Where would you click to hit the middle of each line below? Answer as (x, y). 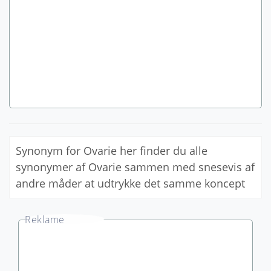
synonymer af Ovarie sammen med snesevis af (135, 167)
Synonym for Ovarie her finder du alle (112, 150)
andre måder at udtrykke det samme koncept (130, 183)
